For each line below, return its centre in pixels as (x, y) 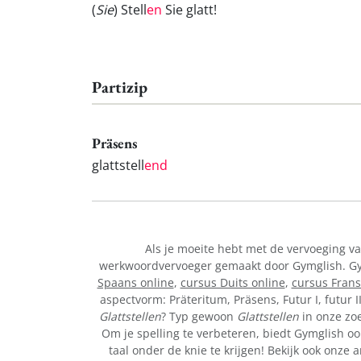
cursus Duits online (232, 282)
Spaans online (135, 282)
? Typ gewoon (199, 316)
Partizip (120, 87)
